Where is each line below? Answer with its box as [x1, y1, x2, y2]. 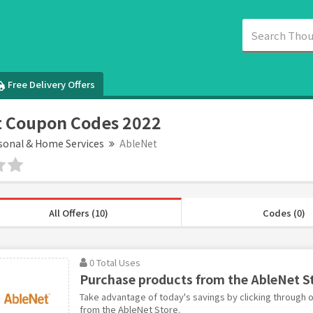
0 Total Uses [89, 255, 140, 269]
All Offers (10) [48, 205, 108, 219]
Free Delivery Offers [8, 77, 96, 91]
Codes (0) [262, 205, 305, 219]
